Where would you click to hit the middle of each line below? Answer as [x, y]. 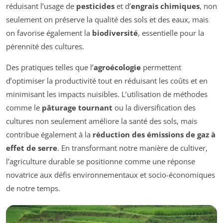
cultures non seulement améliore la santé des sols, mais [102, 121]
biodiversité [115, 33]
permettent [161, 67]
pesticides [95, 6]
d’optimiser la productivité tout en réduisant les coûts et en [107, 81]
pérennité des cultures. [45, 47]
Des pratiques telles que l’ [50, 67]
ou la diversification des [154, 108]
